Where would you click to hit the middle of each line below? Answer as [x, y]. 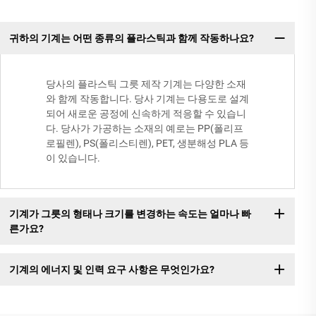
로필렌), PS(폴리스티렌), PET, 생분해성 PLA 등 [147, 144]
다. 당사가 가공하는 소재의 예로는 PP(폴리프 [145, 129]
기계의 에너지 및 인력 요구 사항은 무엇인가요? [111, 269]
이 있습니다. [73, 158]
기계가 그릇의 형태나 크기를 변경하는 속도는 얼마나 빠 [130, 213]
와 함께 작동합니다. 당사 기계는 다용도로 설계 [147, 99]
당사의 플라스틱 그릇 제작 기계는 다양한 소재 [146, 84]
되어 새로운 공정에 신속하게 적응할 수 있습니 [146, 114]
